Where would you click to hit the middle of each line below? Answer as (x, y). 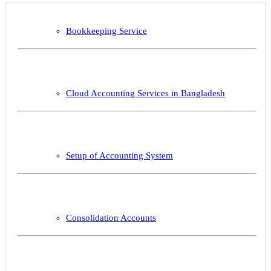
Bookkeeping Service (106, 31)
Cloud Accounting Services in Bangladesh (145, 93)
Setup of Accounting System (119, 155)
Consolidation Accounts (111, 217)
